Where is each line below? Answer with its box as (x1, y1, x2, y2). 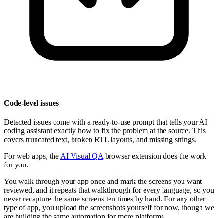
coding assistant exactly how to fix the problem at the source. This (4, 126, 206, 135)
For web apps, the (4, 151, 60, 160)
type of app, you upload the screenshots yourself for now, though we (4, 203, 214, 212)
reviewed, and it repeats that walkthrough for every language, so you (4, 185, 214, 194)
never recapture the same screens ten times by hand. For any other (4, 194, 205, 203)
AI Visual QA (60, 151, 103, 160)
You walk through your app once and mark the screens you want (4, 177, 202, 185)
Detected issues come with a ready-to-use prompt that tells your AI (4, 117, 207, 126)
